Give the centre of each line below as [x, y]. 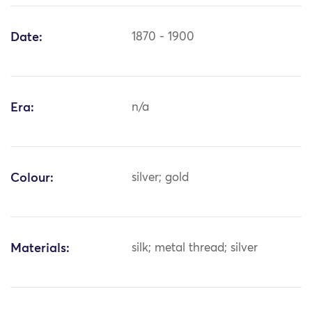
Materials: [40, 249]
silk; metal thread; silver [195, 249]
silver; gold [161, 178]
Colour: [32, 179]
